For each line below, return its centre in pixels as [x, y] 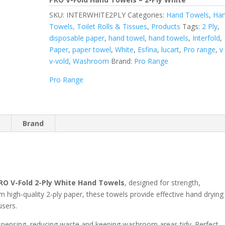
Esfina [148, 49]
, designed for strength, [163, 182]
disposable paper [77, 38]
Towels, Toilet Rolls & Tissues [98, 26]
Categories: [147, 15]
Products [166, 26]
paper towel [92, 49]
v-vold [59, 61]
